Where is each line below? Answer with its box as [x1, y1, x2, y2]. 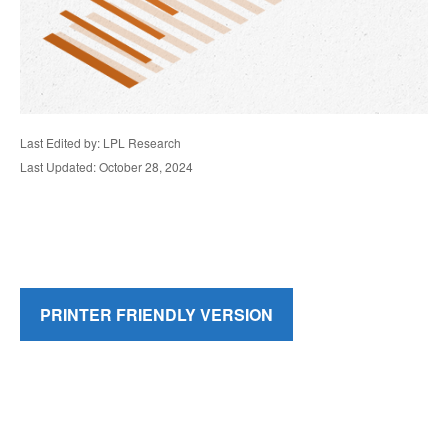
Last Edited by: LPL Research [20, 134, 181, 151]
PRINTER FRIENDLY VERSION [40, 303, 273, 326]
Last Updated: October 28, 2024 [20, 158, 193, 175]
